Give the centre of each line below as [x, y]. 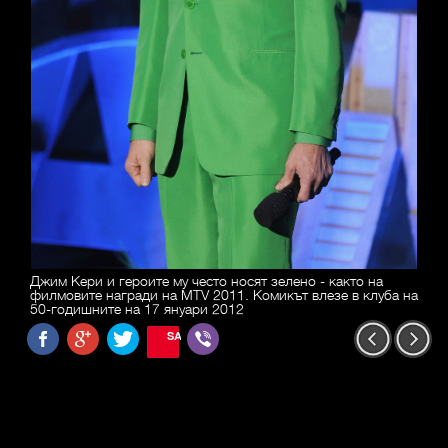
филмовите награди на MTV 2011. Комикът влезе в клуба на [224, 294]
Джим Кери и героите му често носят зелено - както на [206, 280]
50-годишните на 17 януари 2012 [137, 308]
